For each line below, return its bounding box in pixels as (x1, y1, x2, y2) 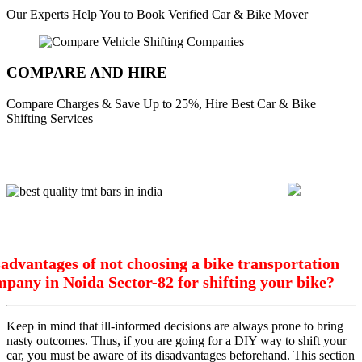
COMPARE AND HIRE (6, 64, 167, 82)
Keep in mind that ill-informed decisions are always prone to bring (6, 319, 343, 334)
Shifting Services (6, 112, 93, 126)
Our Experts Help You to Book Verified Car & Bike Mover (6, 6, 308, 21)
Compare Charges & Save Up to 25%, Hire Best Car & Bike (6, 97, 316, 112)
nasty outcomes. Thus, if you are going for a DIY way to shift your (6, 334, 347, 348)
